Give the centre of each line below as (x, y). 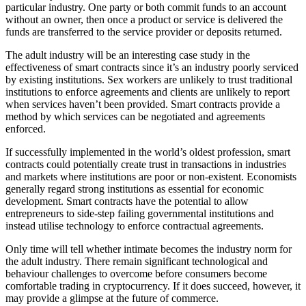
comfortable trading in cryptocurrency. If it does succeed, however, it (153, 286)
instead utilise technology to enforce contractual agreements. (135, 225)
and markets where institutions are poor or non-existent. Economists (151, 176)
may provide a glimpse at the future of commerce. (112, 298)
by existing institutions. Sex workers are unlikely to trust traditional (149, 79)
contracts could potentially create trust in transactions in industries (146, 164)
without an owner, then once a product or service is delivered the (144, 19)
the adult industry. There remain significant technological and (137, 261)
